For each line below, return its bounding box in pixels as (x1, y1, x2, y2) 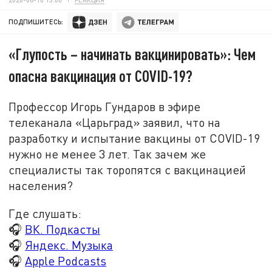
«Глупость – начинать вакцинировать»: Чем (8, 44, 256, 64)
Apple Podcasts (25, 253, 107, 268)
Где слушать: (8, 206, 82, 220)
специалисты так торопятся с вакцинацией (8, 162, 246, 177)
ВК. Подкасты (25, 222, 101, 236)
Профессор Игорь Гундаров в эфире (8, 99, 201, 114)
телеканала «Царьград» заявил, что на (8, 115, 221, 129)
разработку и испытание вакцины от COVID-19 (8, 131, 260, 145)
